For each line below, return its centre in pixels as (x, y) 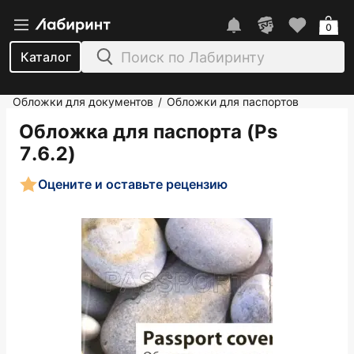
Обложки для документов (83, 102)
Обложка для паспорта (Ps (148, 132)
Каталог (45, 57)
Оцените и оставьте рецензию (133, 184)
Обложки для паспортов (233, 102)
